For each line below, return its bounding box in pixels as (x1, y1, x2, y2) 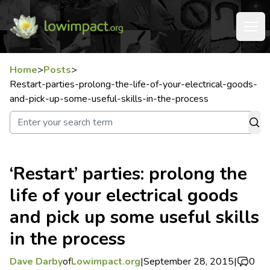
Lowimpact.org (71, 255, 140, 268)
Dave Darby (10, 255, 63, 268)
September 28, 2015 (143, 255, 234, 268)
